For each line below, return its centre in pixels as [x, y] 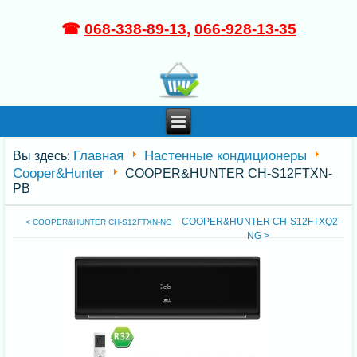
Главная [99, 156]
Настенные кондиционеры [225, 156]
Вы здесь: [43, 156]
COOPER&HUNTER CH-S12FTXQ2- [261, 222]
